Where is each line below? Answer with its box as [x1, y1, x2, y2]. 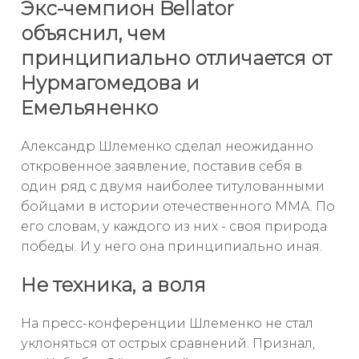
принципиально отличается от [21, 46, 332, 70]
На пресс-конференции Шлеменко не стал [21, 315, 313, 331]
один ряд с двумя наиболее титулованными [21, 178, 325, 194]
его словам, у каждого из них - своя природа [21, 218, 327, 234]
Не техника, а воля [21, 272, 206, 296]
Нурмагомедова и [21, 71, 200, 95]
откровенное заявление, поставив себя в [21, 158, 302, 174]
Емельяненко [21, 95, 158, 119]
